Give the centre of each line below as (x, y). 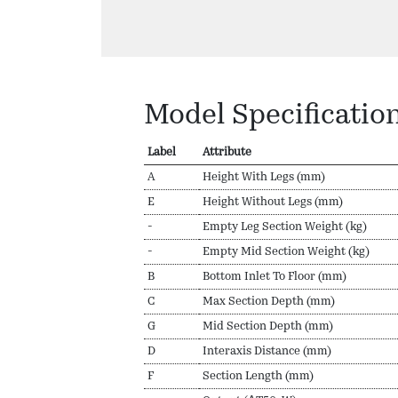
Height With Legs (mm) (264, 177)
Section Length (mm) (258, 376)
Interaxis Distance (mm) (267, 351)
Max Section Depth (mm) (269, 301)
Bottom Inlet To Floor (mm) (275, 276)
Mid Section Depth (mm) (268, 326)
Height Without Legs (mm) (273, 202)
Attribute (227, 152)
